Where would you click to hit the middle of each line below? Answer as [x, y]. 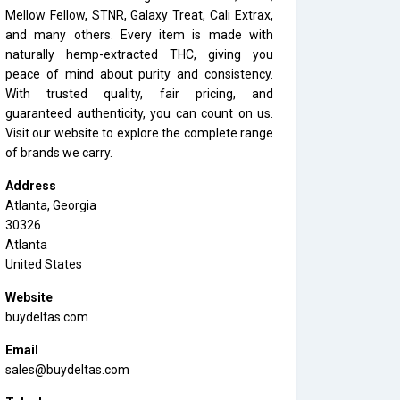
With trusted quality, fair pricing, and [139, 94]
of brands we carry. [59, 153]
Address [31, 186]
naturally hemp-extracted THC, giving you [139, 54]
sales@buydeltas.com [67, 370]
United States [44, 264]
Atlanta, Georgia [51, 205]
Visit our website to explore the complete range [139, 133]
